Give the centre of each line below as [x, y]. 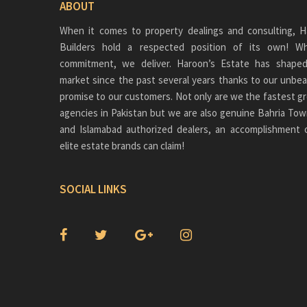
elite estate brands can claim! [122, 146]
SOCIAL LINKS [93, 189]
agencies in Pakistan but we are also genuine [159, 113]
